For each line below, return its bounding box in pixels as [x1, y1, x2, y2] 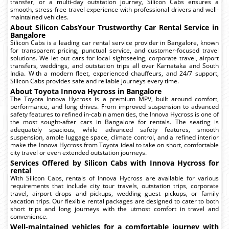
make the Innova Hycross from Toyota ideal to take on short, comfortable [10, 140, 219, 149]
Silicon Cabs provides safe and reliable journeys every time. [10, 76, 179, 85]
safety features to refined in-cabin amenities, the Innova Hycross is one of [10, 109, 219, 119]
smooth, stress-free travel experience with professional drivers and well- [10, 5, 219, 14]
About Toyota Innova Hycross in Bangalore [10, 86, 162, 96]
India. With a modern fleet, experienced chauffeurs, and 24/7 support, [10, 68, 219, 78]
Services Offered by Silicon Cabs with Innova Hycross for [10, 157, 219, 168]
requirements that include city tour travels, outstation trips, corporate [10, 181, 219, 190]
